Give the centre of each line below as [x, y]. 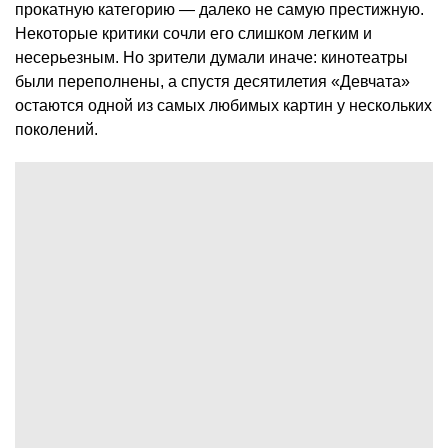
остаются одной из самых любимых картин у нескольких [223, 106]
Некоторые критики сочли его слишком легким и [193, 34]
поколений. [56, 130]
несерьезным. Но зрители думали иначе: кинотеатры [211, 58]
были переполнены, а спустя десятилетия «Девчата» [212, 82]
